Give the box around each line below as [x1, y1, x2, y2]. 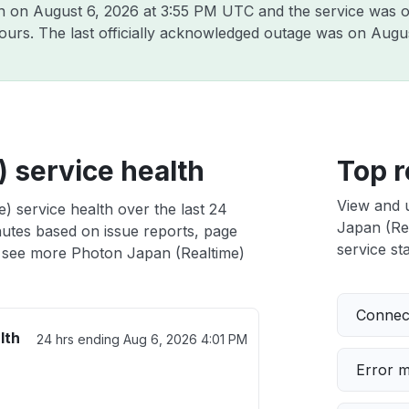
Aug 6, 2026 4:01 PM [122, 331, 247, 347]
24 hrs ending [36, 331, 123, 347]
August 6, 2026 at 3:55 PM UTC [33, 2, 254, 20]
